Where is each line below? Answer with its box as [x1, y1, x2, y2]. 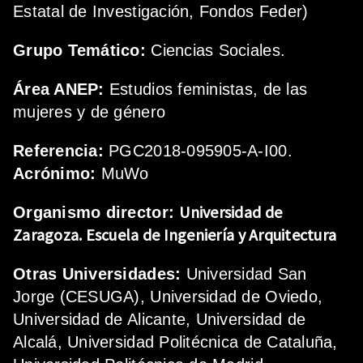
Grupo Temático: [13, 41, 146, 60]
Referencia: [13, 142, 104, 160]
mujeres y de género [13, 103, 166, 122]
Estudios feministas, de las [104, 80, 308, 99]
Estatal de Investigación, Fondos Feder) [13, 2, 309, 21]
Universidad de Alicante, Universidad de [13, 310, 306, 329]
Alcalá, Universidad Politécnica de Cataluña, [13, 333, 338, 352]
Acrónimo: [13, 164, 96, 183]
